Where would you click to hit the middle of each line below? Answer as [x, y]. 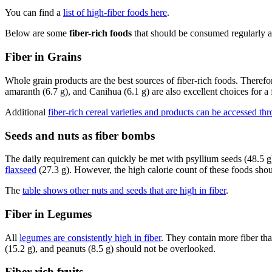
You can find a [34, 13]
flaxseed [21, 170]
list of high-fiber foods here [115, 13]
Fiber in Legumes [48, 214]
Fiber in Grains [43, 57]
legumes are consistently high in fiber [90, 237]
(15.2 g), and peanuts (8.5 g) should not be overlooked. [110, 248]
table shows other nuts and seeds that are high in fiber [124, 191]
